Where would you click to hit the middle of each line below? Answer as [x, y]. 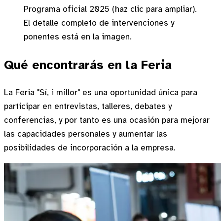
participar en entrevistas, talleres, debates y [88, 106]
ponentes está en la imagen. [78, 37]
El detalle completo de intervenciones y [99, 23]
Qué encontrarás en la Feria [88, 65]
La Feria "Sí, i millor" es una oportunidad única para [101, 92]
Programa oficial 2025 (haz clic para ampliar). [110, 9]
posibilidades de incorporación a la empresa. [90, 147]
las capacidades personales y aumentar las [86, 134]
